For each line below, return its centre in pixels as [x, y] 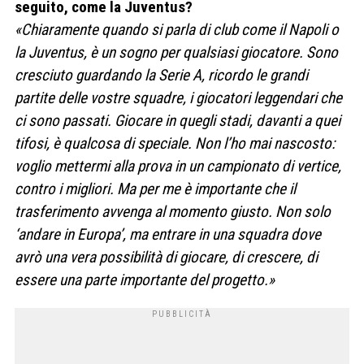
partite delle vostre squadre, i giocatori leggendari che [178, 97]
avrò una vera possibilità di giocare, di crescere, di [166, 257]
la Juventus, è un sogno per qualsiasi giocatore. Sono [176, 52]
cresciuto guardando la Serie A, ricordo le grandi [161, 75]
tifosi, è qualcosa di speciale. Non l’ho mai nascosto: [175, 143]
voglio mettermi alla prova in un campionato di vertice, [178, 166]
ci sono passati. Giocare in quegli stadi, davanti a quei [178, 120]
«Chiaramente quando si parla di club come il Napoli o [177, 29]
